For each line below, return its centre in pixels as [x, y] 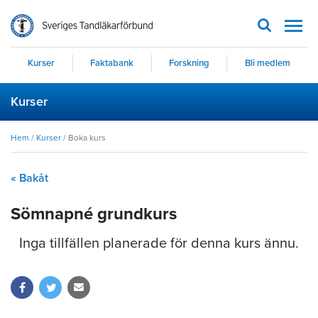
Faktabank [112, 63]
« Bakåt [29, 178]
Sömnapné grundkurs [94, 214]
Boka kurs [87, 138]
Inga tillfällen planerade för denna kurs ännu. [159, 243]
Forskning [189, 63]
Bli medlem [267, 63]
